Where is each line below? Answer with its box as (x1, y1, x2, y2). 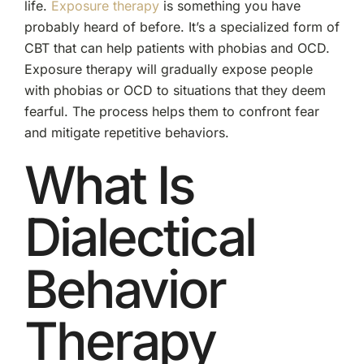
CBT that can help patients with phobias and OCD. (24, 39, 330, 56)
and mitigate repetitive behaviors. (24, 123, 229, 141)
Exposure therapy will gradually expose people (24, 60, 313, 77)
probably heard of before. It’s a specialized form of (24, 18, 340, 35)
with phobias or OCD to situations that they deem (24, 81, 326, 98)
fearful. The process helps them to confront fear (24, 102, 319, 119)
